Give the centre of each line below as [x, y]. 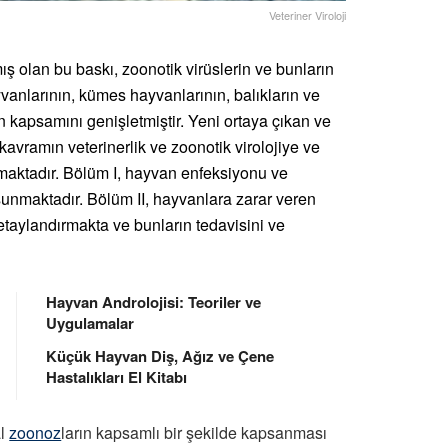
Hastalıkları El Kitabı [116, 377]
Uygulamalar [90, 323]
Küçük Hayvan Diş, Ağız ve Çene [160, 356]
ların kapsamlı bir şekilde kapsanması [194, 433]
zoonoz [35, 433]
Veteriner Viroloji [307, 15]
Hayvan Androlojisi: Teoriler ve [153, 302]
